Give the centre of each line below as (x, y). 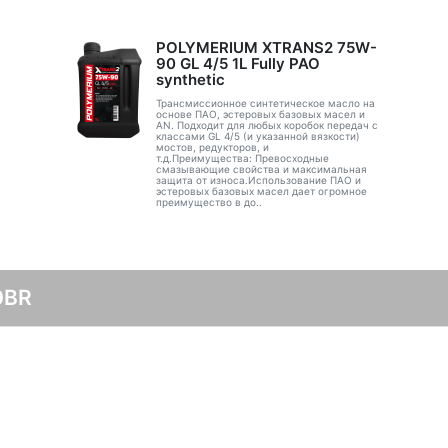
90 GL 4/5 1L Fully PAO (237, 63)
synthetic (190, 79)
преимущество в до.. (208, 202)
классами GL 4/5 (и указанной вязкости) (257, 136)
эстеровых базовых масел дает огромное (261, 191)
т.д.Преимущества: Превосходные (242, 158)
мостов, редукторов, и (212, 147)
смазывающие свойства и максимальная (261, 169)
